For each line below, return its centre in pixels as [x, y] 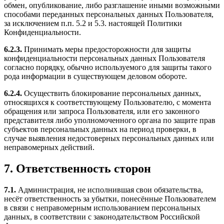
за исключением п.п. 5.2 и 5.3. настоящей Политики [93, 23]
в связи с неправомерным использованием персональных [102, 208]
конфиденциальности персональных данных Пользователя [104, 58]
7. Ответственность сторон [77, 169]
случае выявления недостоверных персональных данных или [109, 138]
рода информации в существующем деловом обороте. [95, 76]
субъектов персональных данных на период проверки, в [100, 129]
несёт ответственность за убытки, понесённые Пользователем [110, 199]
